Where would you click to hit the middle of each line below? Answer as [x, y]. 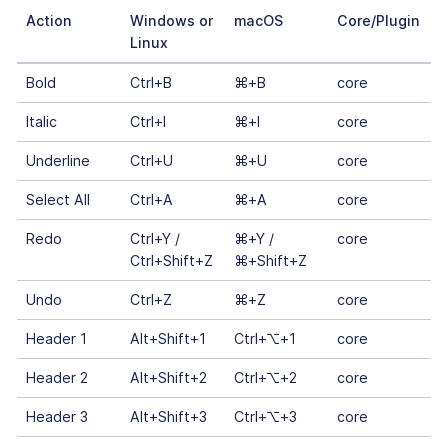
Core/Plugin [378, 21]
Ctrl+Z [150, 300]
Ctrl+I [147, 122]
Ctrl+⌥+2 [265, 378]
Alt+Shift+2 [168, 378]
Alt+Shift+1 [167, 339]
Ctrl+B [150, 83]
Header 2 [56, 378]
